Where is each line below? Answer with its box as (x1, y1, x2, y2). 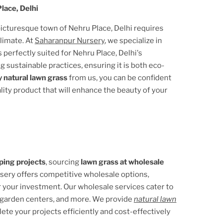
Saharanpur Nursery (35, 36, 105, 45)
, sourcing (46, 157, 81, 166)
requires (132, 23, 164, 33)
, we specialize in (105, 36, 162, 45)
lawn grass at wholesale (81, 157, 164, 166)
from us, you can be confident (69, 73, 171, 82)
